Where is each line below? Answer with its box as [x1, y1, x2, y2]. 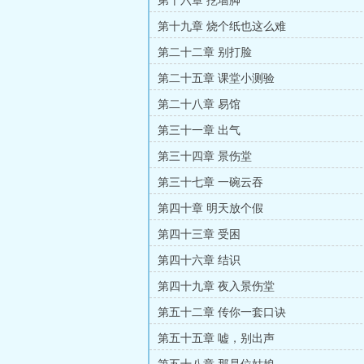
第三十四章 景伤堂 [158, 150, 252, 162]
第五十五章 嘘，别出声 [158, 332, 275, 344]
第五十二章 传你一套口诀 [158, 306, 286, 318]
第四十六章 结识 [158, 254, 240, 266]
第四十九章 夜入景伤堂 [158, 280, 275, 292]
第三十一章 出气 [158, 124, 240, 136]
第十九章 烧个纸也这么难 [158, 20, 286, 32]
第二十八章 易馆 [158, 98, 240, 110]
